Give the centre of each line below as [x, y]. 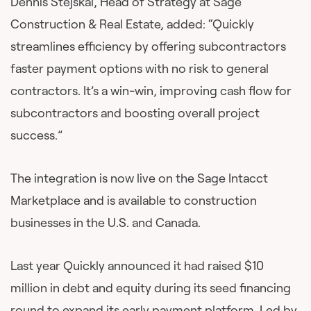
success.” [36, 135]
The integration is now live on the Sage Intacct [139, 178]
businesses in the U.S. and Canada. [106, 223]
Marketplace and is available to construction [134, 201]
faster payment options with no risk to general [140, 69]
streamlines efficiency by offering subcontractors [148, 47]
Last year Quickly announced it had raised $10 [137, 266]
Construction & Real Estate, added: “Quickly [132, 24]
